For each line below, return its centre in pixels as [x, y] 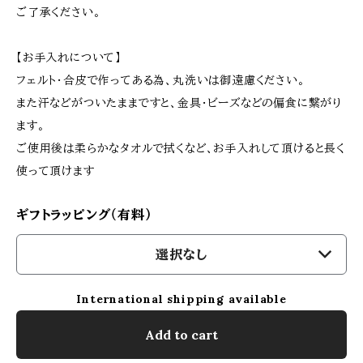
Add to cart [181, 335]
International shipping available [181, 299]
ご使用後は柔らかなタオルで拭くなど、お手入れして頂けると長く [181, 148]
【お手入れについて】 [69, 58]
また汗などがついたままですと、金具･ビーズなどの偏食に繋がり [179, 103]
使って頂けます [56, 171]
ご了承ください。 [59, 12]
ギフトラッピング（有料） [84, 215]
